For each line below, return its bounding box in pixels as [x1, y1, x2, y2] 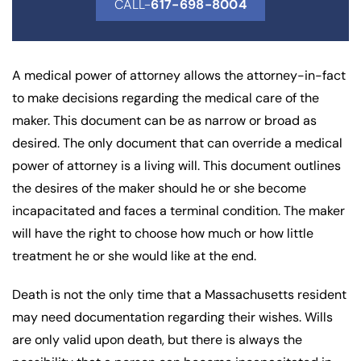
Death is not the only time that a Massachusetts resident [12, 285, 346, 303]
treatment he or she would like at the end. [12, 247, 256, 264]
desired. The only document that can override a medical [12, 134, 342, 151]
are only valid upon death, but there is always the [12, 330, 302, 348]
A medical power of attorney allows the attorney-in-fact [12, 66, 346, 84]
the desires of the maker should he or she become [12, 179, 306, 197]
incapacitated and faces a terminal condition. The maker [12, 201, 345, 219]
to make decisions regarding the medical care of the [12, 89, 319, 106]
